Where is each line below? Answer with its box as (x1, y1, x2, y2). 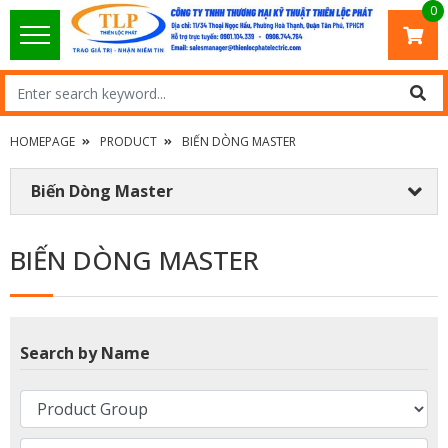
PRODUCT (100, 133, 157, 150)
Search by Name (20, 342, 150, 364)
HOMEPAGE (10, 133, 75, 150)
